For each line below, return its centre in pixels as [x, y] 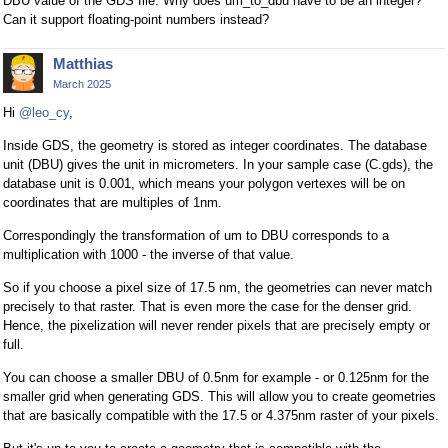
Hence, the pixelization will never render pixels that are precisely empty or [216, 325]
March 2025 [82, 83]
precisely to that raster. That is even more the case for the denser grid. [207, 306]
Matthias [83, 63]
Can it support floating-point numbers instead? [136, 19]
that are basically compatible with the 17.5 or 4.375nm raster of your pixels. [221, 415]
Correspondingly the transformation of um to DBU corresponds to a [196, 235]
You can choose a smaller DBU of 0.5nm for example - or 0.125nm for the [216, 377]
